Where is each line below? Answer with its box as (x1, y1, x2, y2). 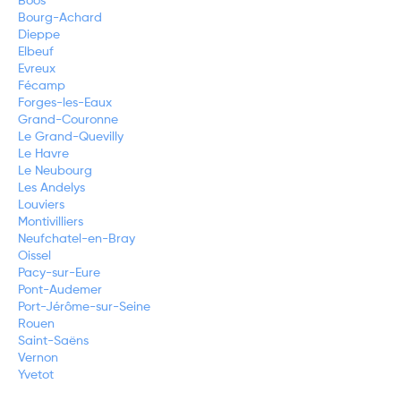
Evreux (18, 63, 55, 76)
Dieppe (18, 29, 60, 42)
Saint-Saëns (18, 335, 89, 348)
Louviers (18, 199, 64, 212)
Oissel (18, 250, 51, 263)
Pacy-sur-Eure (18, 267, 100, 280)
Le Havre (18, 148, 69, 161)
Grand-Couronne (18, 114, 118, 127)
